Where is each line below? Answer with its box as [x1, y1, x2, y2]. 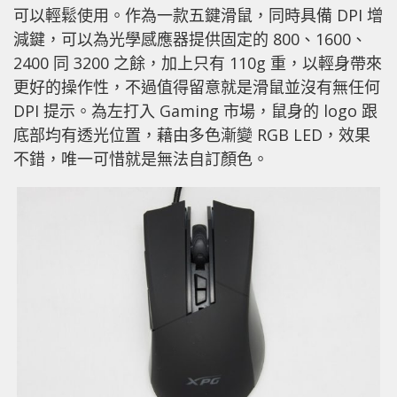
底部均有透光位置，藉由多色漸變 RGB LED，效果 [13, 123, 370, 145]
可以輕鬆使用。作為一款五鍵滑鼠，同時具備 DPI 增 [13, 4, 383, 26]
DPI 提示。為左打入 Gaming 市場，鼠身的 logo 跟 [13, 99, 378, 121]
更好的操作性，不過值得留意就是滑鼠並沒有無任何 [13, 75, 380, 97]
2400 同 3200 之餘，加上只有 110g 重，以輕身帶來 [13, 51, 382, 74]
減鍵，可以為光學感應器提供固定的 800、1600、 [13, 27, 367, 50]
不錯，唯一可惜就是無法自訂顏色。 [13, 147, 269, 169]
